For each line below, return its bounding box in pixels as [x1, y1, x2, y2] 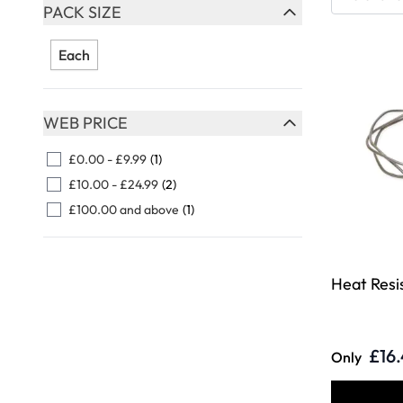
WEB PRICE [43, 112, 128, 134]
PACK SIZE [43, 2, 121, 23]
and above [117, 201, 179, 219]
